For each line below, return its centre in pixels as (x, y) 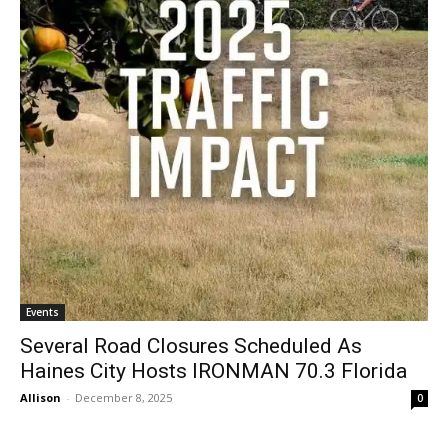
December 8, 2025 (123, 397)
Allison (40, 397)
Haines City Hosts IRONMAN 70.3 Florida (213, 370)
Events (42, 311)
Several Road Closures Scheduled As (191, 345)
